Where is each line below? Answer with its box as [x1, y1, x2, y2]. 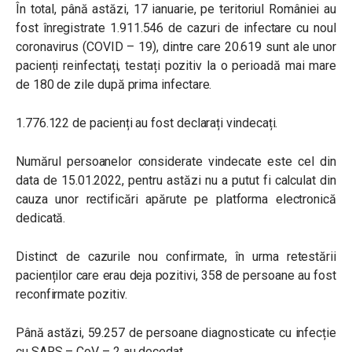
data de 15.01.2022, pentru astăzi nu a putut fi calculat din [16, 172, 336, 188]
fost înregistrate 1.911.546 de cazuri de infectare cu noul [16, 20, 336, 35]
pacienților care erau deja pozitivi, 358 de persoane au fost [16, 267, 336, 283]
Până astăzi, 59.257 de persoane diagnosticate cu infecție [16, 324, 336, 340]
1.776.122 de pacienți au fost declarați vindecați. [16, 115, 278, 130]
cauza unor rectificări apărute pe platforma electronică [16, 191, 336, 207]
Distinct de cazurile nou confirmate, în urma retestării [16, 248, 336, 264]
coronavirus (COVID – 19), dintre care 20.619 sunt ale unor [16, 38, 336, 54]
